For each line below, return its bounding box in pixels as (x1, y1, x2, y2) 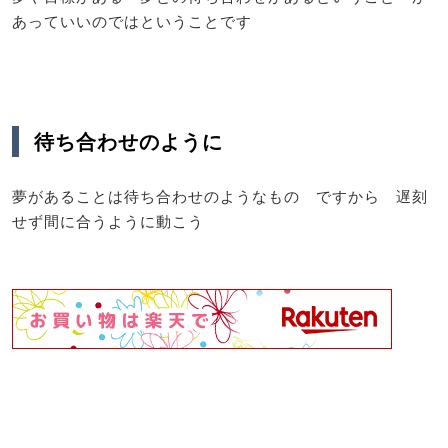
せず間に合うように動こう (12, 211, 204, 231)
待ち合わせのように (34, 128, 223, 155)
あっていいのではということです (12, 10, 252, 31)
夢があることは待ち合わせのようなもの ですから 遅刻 (12, 186, 428, 206)
